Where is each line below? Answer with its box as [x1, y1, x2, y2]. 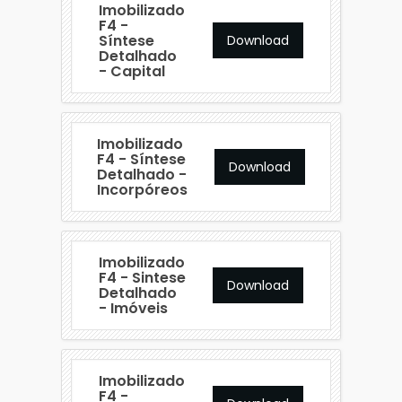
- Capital [98, 60, 165, 82]
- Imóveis [98, 297, 168, 319]
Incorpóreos [97, 179, 188, 200]
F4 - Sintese [98, 267, 186, 288]
